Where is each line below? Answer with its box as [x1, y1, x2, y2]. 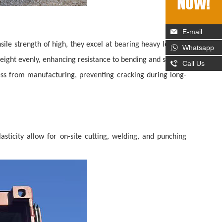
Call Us [182, 59, 205, 67]
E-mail [182, 27, 202, 36]
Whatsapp [182, 43, 214, 52]
